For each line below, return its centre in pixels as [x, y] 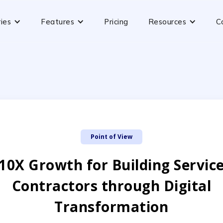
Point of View [111, 137]
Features [57, 22]
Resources [167, 22]
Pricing [116, 22]
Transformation [111, 207]
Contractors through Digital [111, 186]
